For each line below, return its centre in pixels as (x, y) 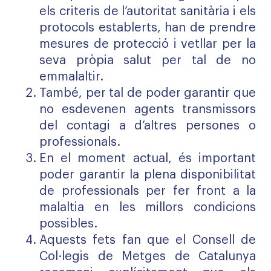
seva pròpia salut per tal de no (148, 60)
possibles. (68, 224)
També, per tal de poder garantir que (148, 93)
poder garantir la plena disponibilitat (148, 175)
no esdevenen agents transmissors (148, 109)
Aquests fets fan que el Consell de (148, 240)
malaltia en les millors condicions (148, 207)
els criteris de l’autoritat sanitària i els (148, 11)
